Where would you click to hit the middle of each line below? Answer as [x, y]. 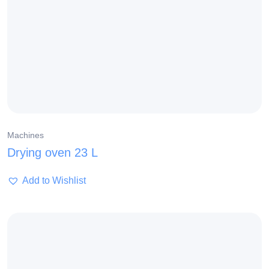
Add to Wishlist [54, 181]
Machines [26, 135]
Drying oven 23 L [53, 153]
